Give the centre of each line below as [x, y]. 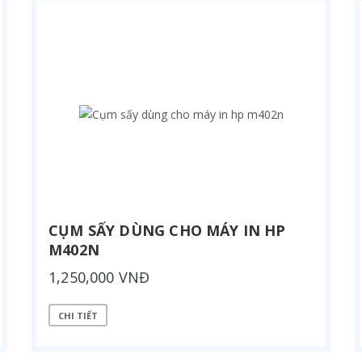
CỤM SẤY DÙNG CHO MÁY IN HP [167, 230]
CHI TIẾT [78, 315]
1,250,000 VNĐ [99, 277]
